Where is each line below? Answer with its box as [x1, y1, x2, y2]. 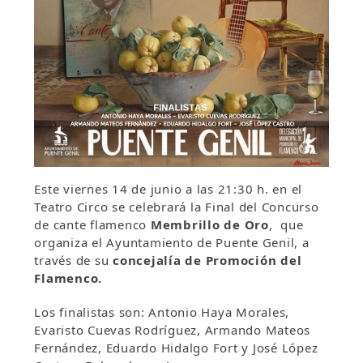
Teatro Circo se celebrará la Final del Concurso [34, 199, 319, 216]
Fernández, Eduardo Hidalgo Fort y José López [34, 340, 318, 357]
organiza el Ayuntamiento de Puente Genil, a [34, 234, 310, 251]
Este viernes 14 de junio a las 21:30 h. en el [34, 181, 303, 198]
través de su [34, 252, 113, 269]
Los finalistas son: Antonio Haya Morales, [34, 304, 290, 321]
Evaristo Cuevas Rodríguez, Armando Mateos [34, 322, 311, 339]
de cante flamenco [34, 216, 151, 233]
